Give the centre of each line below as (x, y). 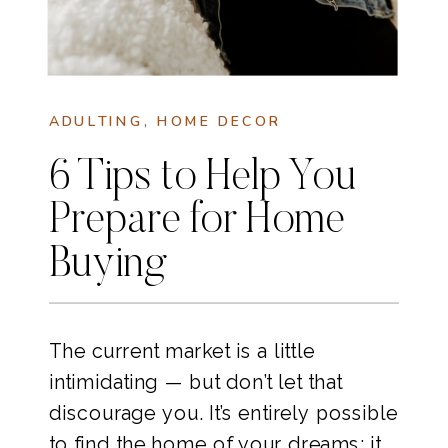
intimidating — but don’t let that (196, 382)
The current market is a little (182, 351)
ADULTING (96, 121)
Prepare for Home (197, 222)
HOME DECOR (219, 121)
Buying (108, 265)
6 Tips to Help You (202, 178)
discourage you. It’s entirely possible (224, 413)
